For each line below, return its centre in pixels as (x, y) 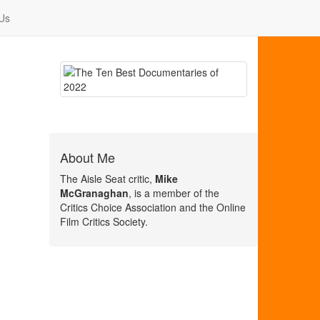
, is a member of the (174, 193)
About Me (87, 157)
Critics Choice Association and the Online (152, 207)
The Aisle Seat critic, (107, 179)
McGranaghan (94, 193)
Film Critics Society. (104, 221)
